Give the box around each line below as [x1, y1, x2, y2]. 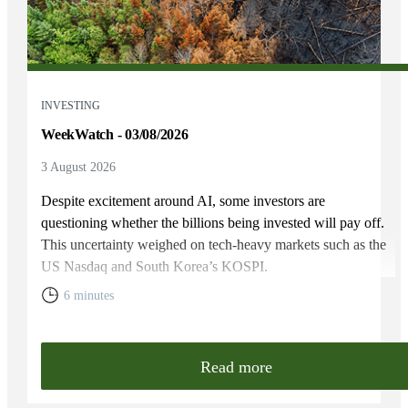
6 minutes [64, 288, 115, 302]
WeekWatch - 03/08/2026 [41, 126, 189, 142]
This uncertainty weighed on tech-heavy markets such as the [41, 236, 387, 252]
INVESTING [41, 98, 101, 112]
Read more [200, 357, 273, 376]
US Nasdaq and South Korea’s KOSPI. [41, 258, 269, 274]
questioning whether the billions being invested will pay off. [41, 214, 385, 230]
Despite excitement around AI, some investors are [41, 192, 326, 209]
